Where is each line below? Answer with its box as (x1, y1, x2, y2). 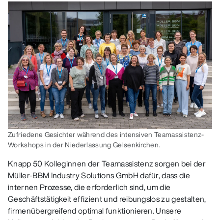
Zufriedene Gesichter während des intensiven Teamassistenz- (8, 129, 204, 139)
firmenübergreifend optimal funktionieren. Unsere (8, 204, 182, 217)
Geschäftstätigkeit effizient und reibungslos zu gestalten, (8, 192, 206, 205)
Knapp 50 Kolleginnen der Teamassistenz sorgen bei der (8, 157, 206, 169)
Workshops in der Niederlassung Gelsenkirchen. (8, 139, 161, 150)
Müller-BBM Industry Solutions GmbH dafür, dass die (8, 169, 191, 181)
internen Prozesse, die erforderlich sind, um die (8, 181, 171, 193)
